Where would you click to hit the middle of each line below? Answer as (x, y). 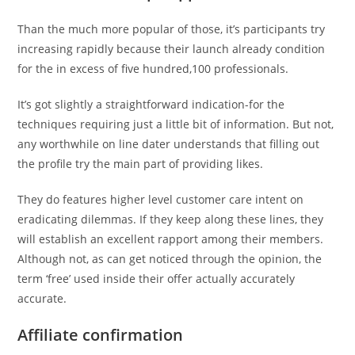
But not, (312, 124)
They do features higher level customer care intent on (161, 199)
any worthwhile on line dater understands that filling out (169, 144)
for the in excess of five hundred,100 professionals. (153, 69)
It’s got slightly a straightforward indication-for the (151, 104)
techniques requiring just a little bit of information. (154, 124)
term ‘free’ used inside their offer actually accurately (157, 279)
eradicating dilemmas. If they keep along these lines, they (171, 219)
